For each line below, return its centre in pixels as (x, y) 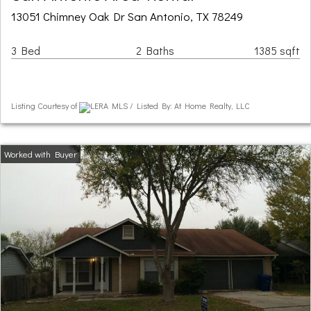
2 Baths (155, 51)
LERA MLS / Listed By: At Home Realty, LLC (170, 106)
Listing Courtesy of (45, 106)
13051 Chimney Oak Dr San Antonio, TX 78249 (127, 16)
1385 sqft (277, 51)
